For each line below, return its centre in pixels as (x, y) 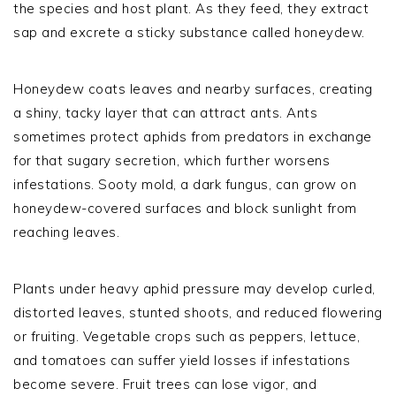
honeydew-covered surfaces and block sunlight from (185, 208)
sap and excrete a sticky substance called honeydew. (189, 32)
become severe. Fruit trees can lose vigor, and (165, 384)
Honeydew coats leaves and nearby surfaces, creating (193, 88)
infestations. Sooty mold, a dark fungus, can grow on (185, 184)
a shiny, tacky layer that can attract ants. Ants (165, 112)
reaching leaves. (66, 232)
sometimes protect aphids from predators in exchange (193, 136)
